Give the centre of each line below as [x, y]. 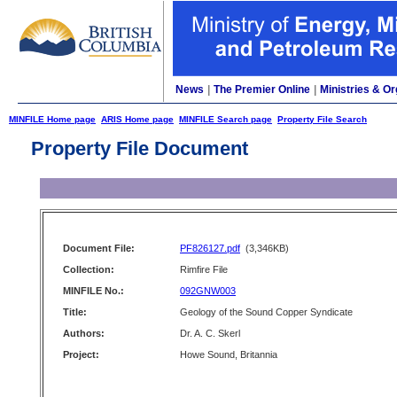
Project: [81, 354]
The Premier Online [262, 90]
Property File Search [322, 119]
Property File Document [140, 148]
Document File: [99, 248]
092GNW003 [208, 291]
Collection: [89, 269]
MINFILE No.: [93, 291]
